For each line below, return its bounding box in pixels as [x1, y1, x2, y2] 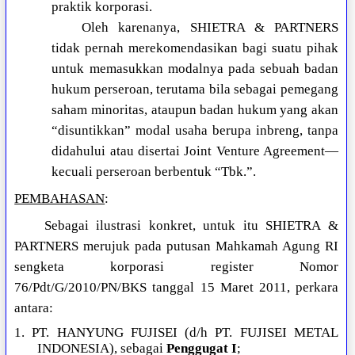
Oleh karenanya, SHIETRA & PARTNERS [82, 20, 338, 36]
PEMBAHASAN [14, 191, 105, 207]
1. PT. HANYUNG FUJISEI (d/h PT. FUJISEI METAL [14, 325, 338, 341]
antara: [14, 300, 54, 316]
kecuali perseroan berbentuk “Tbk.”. [52, 164, 257, 180]
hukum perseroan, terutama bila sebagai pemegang [52, 82, 338, 97]
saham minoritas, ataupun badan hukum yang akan [52, 102, 338, 118]
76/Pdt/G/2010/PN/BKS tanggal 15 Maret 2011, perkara [14, 280, 338, 296]
